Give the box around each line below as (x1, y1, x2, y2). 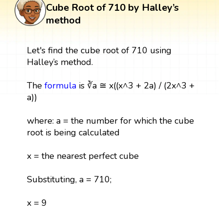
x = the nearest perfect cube (26, 150, 139, 162)
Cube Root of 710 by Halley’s (46, 1, 179, 15)
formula (44, 80, 76, 92)
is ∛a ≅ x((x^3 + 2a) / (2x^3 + (76, 80, 195, 92)
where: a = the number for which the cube (26, 115, 194, 127)
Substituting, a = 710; (26, 174, 111, 186)
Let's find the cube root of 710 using (26, 44, 172, 57)
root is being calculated (26, 127, 120, 139)
